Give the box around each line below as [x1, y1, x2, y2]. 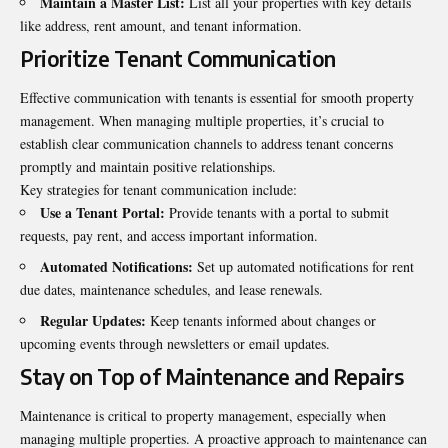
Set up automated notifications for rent [193, 256, 414, 276]
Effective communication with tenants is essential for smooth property [20, 87, 414, 107]
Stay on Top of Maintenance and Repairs [20, 362, 403, 390]
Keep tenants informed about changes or [146, 310, 376, 330]
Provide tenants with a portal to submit [165, 202, 389, 222]
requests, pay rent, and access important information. [20, 225, 318, 245]
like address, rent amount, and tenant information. [20, 15, 302, 35]
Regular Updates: [40, 309, 146, 331]
